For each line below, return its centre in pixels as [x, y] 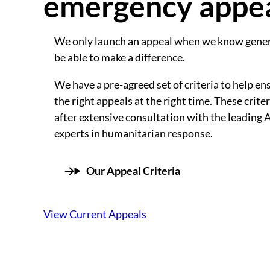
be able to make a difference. [119, 58]
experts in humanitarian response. [133, 133]
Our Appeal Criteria [133, 171]
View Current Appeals [95, 214]
